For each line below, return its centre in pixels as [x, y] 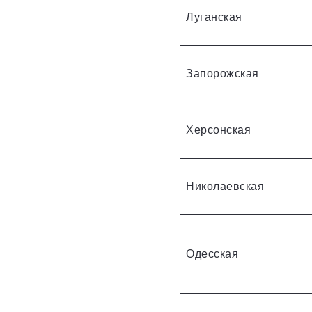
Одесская [212, 253]
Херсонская [218, 130]
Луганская [214, 17]
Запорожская [223, 73]
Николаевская [225, 186]
